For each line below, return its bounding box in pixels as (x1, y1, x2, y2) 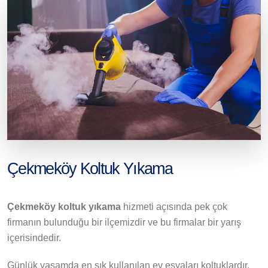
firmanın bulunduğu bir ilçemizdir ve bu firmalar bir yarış (7, 217, 241, 228)
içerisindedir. (7, 233, 61, 243)
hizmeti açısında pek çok (121, 202, 227, 212)
